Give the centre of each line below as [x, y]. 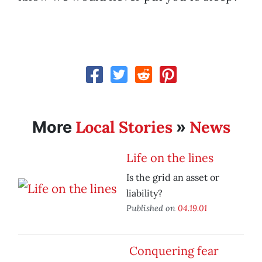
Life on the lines [170, 158]
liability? [144, 193]
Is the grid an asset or [173, 177]
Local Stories [124, 127]
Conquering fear [174, 251]
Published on [152, 208]
